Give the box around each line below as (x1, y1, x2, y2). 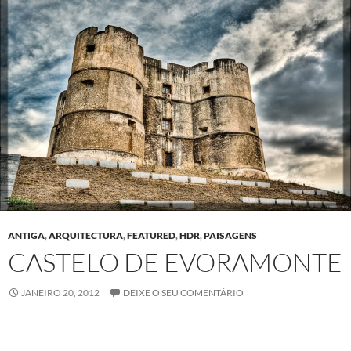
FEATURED (127, 229, 175, 241)
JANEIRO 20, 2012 (21, 286, 100, 299)
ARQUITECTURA (49, 229, 123, 241)
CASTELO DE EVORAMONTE (8, 245, 342, 278)
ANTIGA (8, 229, 45, 241)
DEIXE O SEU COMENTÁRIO (123, 286, 244, 299)
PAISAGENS (204, 229, 257, 241)
